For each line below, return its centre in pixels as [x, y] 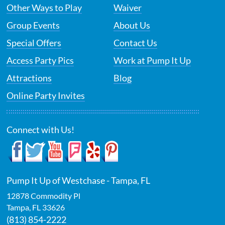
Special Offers [34, 43]
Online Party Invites [46, 96]
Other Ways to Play [44, 8]
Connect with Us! [41, 130]
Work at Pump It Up [152, 61]
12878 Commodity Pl [44, 196]
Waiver [128, 8]
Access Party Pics [40, 61]
